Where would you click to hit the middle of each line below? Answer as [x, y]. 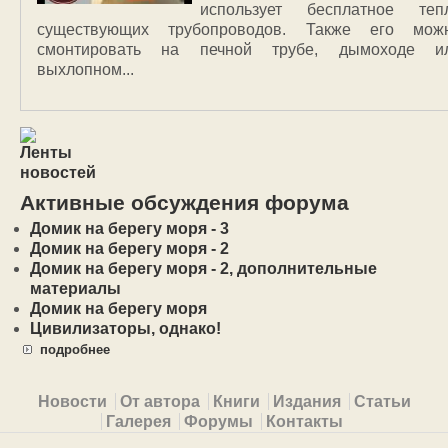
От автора [159, 401]
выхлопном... [85, 70]
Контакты [304, 421]
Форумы [218, 421]
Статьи [382, 401]
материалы [75, 288]
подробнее [75, 349]
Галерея [138, 421]
